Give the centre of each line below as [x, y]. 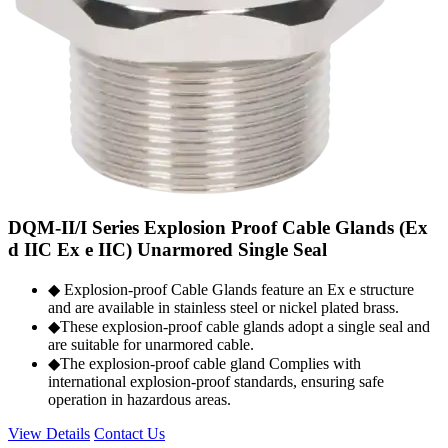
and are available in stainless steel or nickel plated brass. [223, 307]
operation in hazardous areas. [139, 399]
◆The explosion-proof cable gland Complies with [204, 363]
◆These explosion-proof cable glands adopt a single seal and [239, 326]
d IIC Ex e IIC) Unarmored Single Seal [167, 249]
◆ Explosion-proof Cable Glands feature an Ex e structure [231, 289]
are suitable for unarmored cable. [151, 344]
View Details [49, 433]
